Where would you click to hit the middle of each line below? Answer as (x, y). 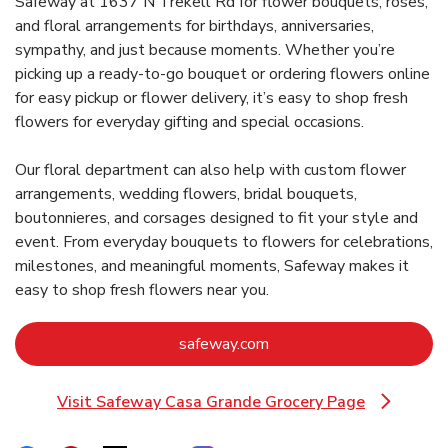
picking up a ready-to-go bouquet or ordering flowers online (222, 73)
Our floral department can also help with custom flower (210, 169)
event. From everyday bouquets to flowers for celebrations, (224, 241)
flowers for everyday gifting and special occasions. (189, 121)
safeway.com (224, 343)
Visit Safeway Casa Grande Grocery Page (211, 401)
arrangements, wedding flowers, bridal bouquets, (186, 193)
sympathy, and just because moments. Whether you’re (205, 49)
